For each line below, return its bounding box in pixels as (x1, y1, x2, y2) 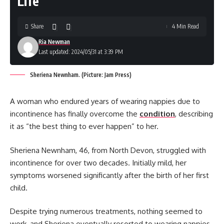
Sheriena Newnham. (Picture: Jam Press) (30, 71, 131, 78)
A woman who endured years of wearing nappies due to (10, 96, 200, 106)
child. (10, 182, 27, 192)
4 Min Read (172, 22, 199, 30)
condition (139, 109, 175, 118)
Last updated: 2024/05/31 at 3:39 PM (38, 48, 123, 55)
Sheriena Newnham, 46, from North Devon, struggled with (10, 145, 206, 155)
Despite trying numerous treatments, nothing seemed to (10, 206, 202, 216)
